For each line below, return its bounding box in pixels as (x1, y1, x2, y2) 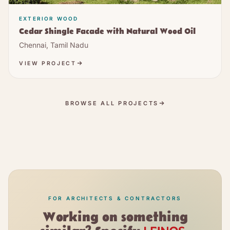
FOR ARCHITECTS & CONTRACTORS (48, 195, 182, 201)
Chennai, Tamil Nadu (19, 40, 88, 49)
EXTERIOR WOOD (19, 15, 79, 22)
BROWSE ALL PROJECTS (65, 99, 159, 107)
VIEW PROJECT (19, 60, 76, 67)
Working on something (42, 208, 188, 226)
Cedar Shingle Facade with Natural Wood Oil (19, 26, 196, 36)
